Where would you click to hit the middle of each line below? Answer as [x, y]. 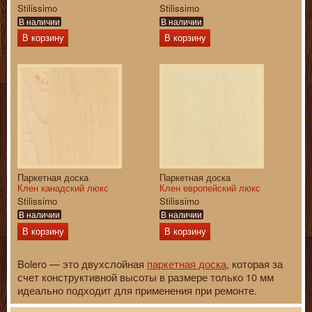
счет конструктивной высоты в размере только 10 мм [146, 276]
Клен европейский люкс [210, 187]
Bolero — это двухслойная [82, 263]
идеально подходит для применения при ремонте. [137, 290]
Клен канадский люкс [63, 187]
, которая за [255, 263]
